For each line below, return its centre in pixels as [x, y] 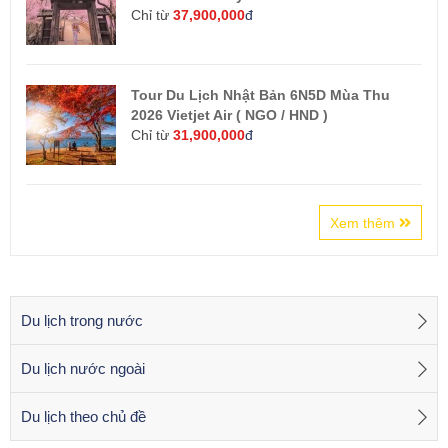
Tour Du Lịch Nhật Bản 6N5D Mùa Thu [260, 95]
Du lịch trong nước [82, 321]
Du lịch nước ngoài [83, 369]
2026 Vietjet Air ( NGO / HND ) [229, 115]
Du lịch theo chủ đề [83, 417]
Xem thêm [364, 223]
